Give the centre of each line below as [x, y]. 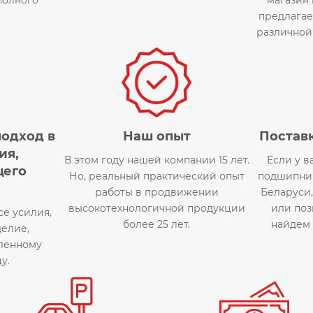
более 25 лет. [156, 224]
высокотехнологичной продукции [156, 208]
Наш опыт [156, 136]
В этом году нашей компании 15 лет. [156, 160]
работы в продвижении [156, 192]
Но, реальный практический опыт [156, 176]
